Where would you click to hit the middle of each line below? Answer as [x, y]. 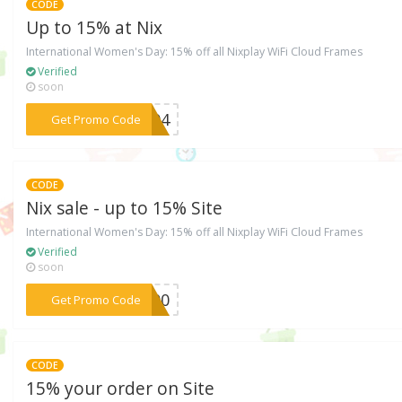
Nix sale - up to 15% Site [125, 208]
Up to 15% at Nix [95, 28]
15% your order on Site [121, 388]
